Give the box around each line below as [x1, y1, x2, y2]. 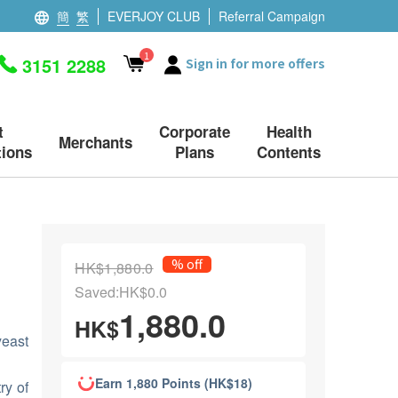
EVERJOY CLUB [107, 6, 200, 25]
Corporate [159, 120, 230, 142]
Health [266, 120, 312, 142]
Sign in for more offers [185, 54, 325, 72]
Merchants [59, 131, 132, 153]
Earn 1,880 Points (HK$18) [95, 374, 253, 392]
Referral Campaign [219, 6, 325, 25]
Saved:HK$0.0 [75, 282, 168, 302]
